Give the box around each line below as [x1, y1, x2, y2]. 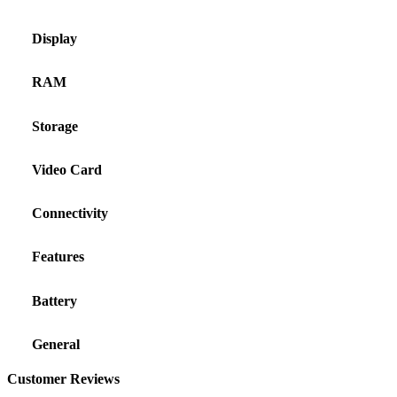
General [32, 336, 80, 352]
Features [32, 249, 84, 265]
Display [32, 31, 77, 47]
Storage [32, 118, 78, 134]
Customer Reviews [7, 371, 120, 387]
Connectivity [32, 206, 108, 222]
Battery [32, 292, 77, 308]
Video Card [32, 161, 102, 177]
